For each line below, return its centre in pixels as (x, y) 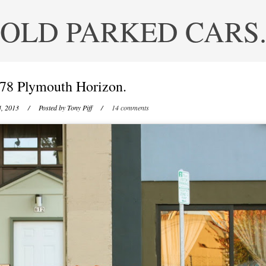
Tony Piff (79, 107)
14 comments (130, 107)
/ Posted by (44, 107)
